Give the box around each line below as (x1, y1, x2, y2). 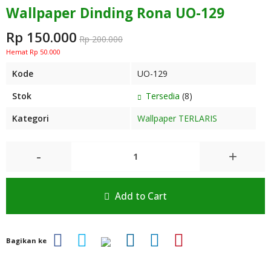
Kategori (12, 113, 49, 124)
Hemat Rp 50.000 (6, 47, 60, 56)
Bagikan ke (6, 236, 47, 245)
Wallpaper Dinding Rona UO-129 (6, 4, 224, 22)
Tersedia (143, 90, 180, 102)
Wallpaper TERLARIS (137, 113, 217, 124)
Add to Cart (113, 189, 167, 203)
